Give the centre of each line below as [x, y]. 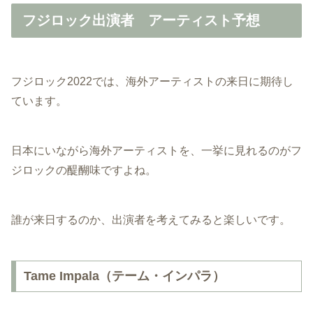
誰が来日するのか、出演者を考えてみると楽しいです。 [151, 220]
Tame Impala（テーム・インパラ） [124, 276]
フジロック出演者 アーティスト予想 [141, 21]
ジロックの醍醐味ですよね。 [84, 170]
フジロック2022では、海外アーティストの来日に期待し [152, 82]
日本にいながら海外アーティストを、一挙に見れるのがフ [156, 151]
